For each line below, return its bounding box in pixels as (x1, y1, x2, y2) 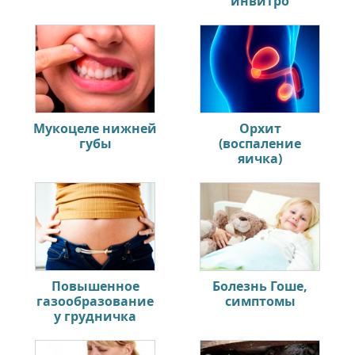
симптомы (224, 292, 296, 311)
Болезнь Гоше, (212, 277, 307, 296)
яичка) (238, 150, 282, 168)
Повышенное (51, 277, 139, 296)
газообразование (36, 292, 154, 311)
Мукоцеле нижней (33, 120, 157, 138)
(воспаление (219, 135, 301, 153)
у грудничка (54, 307, 136, 326)
